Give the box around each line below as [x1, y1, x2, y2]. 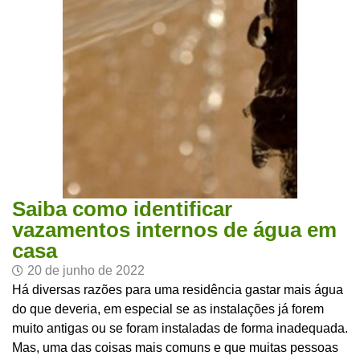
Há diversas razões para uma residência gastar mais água [12, 283, 343, 297]
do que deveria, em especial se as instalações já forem [12, 302, 324, 316]
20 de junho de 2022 [27, 264, 145, 277]
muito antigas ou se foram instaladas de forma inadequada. [12, 321, 348, 335]
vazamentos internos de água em [12, 218, 337, 242]
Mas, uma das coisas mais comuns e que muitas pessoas [12, 341, 338, 354]
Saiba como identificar [12, 197, 232, 221]
